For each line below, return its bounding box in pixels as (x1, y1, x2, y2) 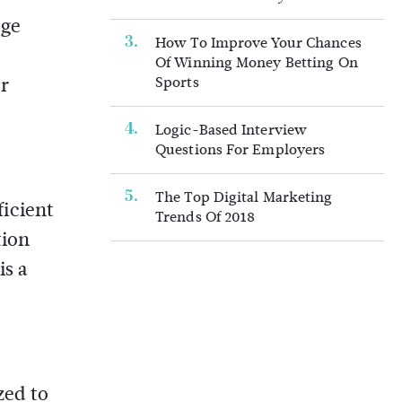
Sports (155, 72, 199, 92)
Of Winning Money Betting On (155, 52, 358, 73)
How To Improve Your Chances (155, 32, 362, 53)
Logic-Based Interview (155, 119, 308, 140)
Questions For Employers (155, 139, 326, 160)
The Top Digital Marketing (155, 187, 333, 207)
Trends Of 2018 (155, 206, 256, 227)
